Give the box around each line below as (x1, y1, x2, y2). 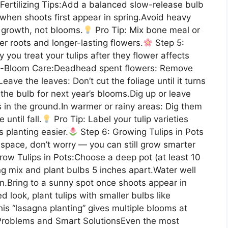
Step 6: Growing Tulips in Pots (78, 126, 204, 137)
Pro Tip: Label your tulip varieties (51, 113, 189, 124)
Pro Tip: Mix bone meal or (93, 24, 201, 35)
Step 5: (153, 37, 185, 48)
